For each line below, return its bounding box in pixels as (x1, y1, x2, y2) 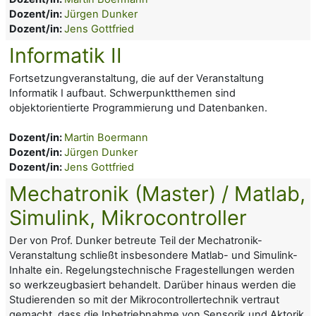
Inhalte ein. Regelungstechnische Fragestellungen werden (9, 263, 295, 276)
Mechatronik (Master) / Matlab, (9, 181, 305, 206)
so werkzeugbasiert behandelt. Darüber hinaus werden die (9, 278, 296, 291)
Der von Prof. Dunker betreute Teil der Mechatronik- (9, 233, 262, 247)
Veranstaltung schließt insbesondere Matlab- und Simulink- (9, 248, 298, 262)
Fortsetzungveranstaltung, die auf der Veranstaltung (9, 71, 264, 85)
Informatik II (9, 42, 122, 68)
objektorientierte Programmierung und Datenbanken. (9, 101, 267, 114)
